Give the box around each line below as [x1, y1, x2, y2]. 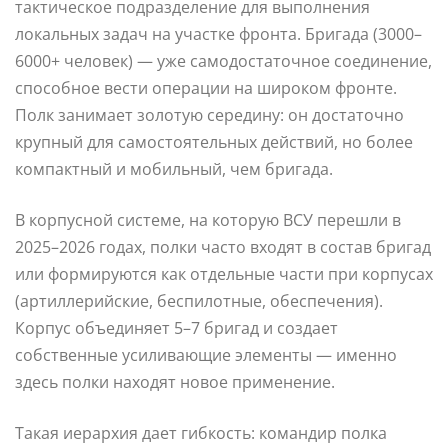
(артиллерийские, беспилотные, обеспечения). [15, 289, 383, 312]
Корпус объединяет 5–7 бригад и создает [15, 316, 338, 339]
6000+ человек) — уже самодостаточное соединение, [15, 49, 432, 72]
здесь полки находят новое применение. [15, 370, 335, 393]
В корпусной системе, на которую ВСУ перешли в [15, 208, 401, 231]
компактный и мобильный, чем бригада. [15, 157, 333, 180]
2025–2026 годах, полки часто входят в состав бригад [15, 235, 431, 258]
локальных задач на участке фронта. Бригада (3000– [15, 22, 422, 45]
